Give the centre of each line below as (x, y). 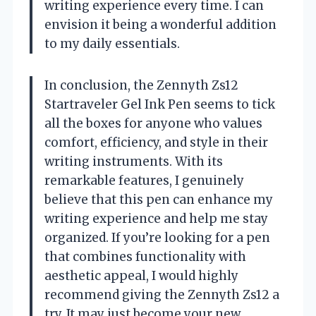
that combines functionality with (145, 257)
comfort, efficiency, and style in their (156, 143)
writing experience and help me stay (156, 219)
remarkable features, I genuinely (144, 181)
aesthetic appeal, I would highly (141, 276)
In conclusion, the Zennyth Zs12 (141, 86)
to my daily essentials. (112, 44)
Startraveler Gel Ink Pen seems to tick (160, 105)
